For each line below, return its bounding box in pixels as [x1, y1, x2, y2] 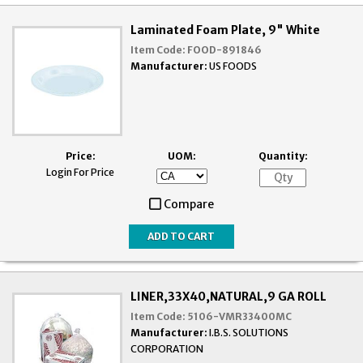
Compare [164, 196, 214, 211]
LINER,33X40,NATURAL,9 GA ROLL [130, 288, 327, 304]
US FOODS [209, 59, 258, 72]
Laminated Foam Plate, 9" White [130, 22, 321, 37]
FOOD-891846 [187, 43, 263, 56]
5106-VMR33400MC [187, 310, 293, 322]
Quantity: [258, 149, 308, 162]
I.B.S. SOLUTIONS [209, 326, 289, 339]
